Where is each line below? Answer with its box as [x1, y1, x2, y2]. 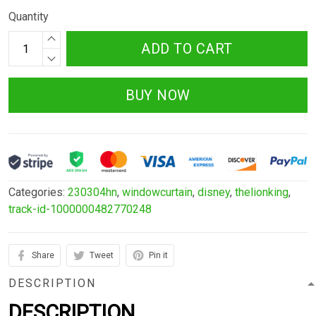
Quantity [8, 10, 49, 24]
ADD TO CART [141, 40, 233, 58]
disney [197, 186, 230, 200]
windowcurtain [122, 186, 193, 200]
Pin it [149, 250, 168, 261]
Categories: [8, 186, 68, 200]
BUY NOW [126, 87, 190, 104]
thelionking [235, 186, 288, 200]
